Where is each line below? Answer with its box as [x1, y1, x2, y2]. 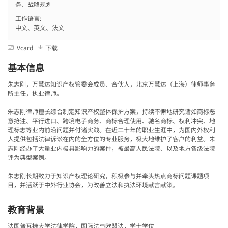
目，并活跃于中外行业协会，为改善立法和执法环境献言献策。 [8, 180, 179, 189]
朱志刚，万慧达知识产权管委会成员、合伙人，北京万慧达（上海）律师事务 [8, 79, 215, 88]
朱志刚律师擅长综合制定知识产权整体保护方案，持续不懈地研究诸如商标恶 [8, 106, 215, 116]
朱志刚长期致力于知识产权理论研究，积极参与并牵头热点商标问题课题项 [8, 170, 209, 180]
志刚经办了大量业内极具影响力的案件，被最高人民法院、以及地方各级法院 [8, 143, 215, 152]
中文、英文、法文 [15, 22, 64, 32]
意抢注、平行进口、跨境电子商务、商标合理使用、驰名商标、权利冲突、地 [8, 116, 215, 125]
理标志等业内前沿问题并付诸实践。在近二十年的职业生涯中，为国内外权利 [8, 125, 215, 134]
